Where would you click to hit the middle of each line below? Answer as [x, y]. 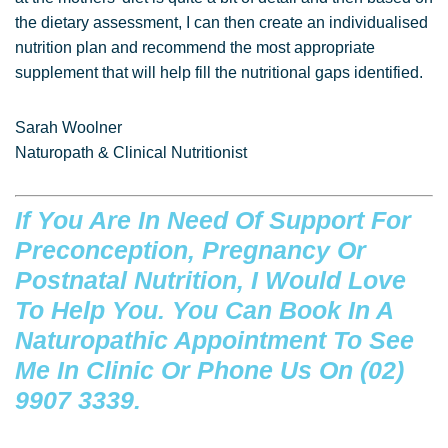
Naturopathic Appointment [170, 340]
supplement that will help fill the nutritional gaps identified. [219, 72]
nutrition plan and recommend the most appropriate [195, 47]
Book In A [336, 310]
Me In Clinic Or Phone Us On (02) [209, 370]
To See [370, 340]
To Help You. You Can [147, 310]
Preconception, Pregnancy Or [190, 250]
